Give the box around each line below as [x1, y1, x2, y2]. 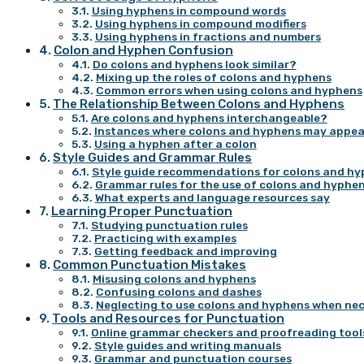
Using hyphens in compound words [91, 3, 286, 17]
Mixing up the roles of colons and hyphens [95, 70, 331, 84]
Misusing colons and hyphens [92, 271, 256, 285]
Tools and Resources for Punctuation [52, 310, 285, 326]
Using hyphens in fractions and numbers [94, 29, 321, 43]
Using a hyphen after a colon [93, 136, 257, 150]
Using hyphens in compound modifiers [94, 16, 306, 30]
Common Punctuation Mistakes [53, 257, 247, 272]
